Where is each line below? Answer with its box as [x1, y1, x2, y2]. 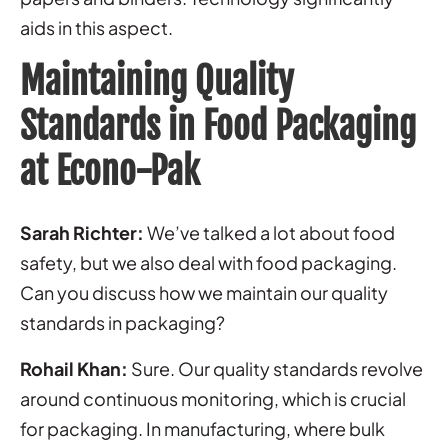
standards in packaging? [20, 310, 225, 334]
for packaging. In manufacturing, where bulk [20, 416, 385, 440]
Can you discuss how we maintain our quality [20, 280, 388, 304]
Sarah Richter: [20, 220, 144, 244]
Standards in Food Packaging [20, 103, 416, 149]
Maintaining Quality [20, 58, 294, 104]
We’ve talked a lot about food [144, 220, 395, 244]
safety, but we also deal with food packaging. [20, 250, 397, 274]
